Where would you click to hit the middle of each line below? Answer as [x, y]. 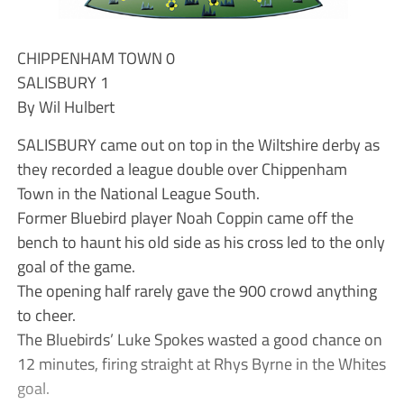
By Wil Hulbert [65, 106]
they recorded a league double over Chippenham [182, 168]
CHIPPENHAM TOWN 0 [96, 57]
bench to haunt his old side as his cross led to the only [201, 241]
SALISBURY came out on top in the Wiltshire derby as [198, 144]
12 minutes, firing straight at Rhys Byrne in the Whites [201, 363]
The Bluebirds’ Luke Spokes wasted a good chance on [199, 339]
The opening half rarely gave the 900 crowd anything [197, 290]
